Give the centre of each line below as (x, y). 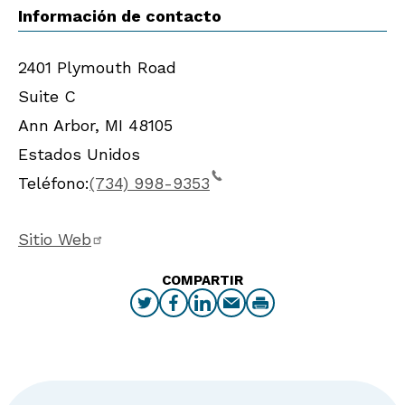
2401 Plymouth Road (97, 67)
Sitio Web (55, 239)
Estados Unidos (79, 154)
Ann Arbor (57, 125)
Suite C (47, 96)
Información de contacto (120, 16)
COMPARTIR (202, 280)
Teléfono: (54, 183)
